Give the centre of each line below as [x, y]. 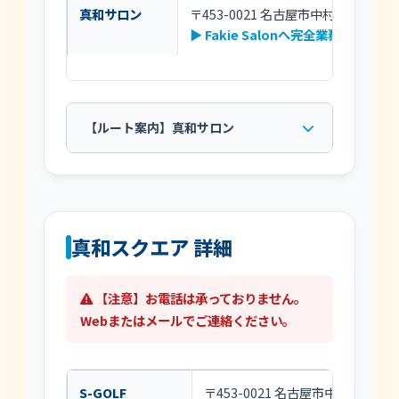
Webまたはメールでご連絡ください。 [188, 320]
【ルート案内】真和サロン [159, 128]
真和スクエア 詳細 [152, 247]
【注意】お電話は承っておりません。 [200, 297]
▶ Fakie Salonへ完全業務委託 [278, 35]
